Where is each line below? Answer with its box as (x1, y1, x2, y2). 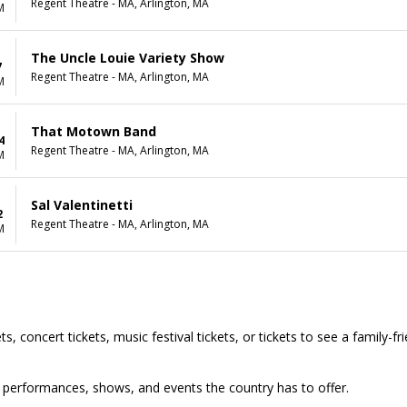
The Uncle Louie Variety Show (31, 49, 224, 67)
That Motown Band (31, 123, 156, 141)
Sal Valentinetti (31, 196, 133, 214)
